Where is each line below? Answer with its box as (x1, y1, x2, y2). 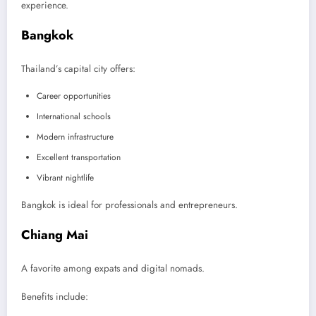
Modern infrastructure (37, 130, 114, 144)
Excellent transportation (37, 151, 121, 164)
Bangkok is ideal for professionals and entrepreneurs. (21, 198, 238, 212)
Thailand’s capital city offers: (21, 61, 135, 75)
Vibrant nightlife (37, 171, 94, 185)
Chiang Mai (21, 226, 88, 245)
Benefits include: (21, 289, 88, 303)
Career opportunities (37, 90, 111, 103)
